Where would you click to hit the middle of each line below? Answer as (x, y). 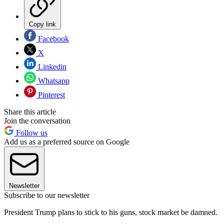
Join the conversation (37, 121)
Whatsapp (53, 81)
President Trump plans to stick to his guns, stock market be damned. (111, 212)
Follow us (31, 133)
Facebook (52, 39)
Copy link (42, 24)
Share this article (30, 112)
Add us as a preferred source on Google (67, 142)
